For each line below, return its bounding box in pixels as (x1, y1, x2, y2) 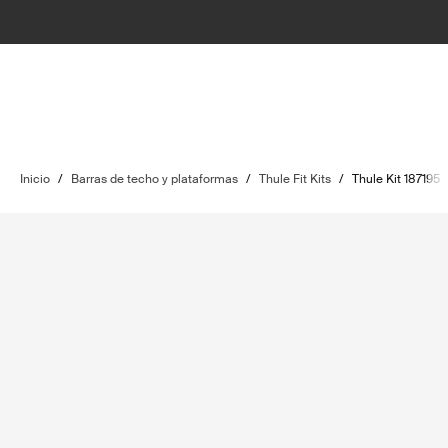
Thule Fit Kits (259, 171, 331, 187)
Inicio (20, 171, 50, 187)
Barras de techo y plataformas (71, 171, 238, 187)
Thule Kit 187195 (352, 171, 440, 187)
